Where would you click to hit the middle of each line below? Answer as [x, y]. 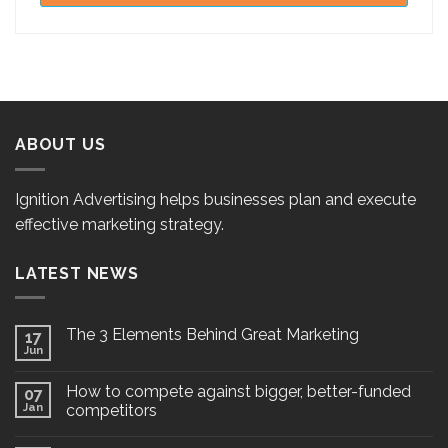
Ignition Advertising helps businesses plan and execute [215, 199]
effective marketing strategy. [119, 224]
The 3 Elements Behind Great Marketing [212, 335]
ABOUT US [60, 144]
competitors [111, 411]
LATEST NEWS [77, 273]
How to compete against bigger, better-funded [238, 392]
